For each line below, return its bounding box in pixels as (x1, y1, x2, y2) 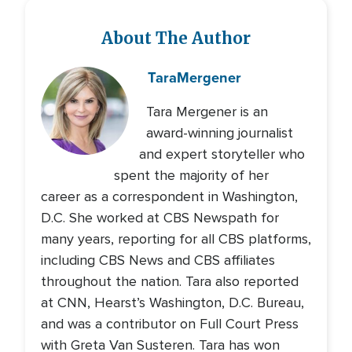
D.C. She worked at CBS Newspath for (41, 209, 279, 227)
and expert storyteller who (138, 145, 305, 163)
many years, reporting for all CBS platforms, (41, 230, 311, 248)
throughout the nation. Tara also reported (41, 273, 299, 291)
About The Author (101, 28, 251, 49)
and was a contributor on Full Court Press (41, 315, 299, 333)
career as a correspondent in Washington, (41, 188, 298, 206)
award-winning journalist (145, 124, 293, 142)
